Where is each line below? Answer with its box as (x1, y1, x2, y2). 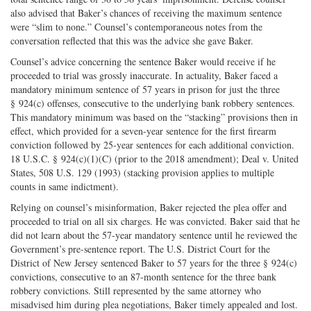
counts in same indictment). (10, 179, 119, 193)
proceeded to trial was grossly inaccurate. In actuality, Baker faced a (10, 68, 278, 82)
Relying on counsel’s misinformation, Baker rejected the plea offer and (10, 200, 287, 214)
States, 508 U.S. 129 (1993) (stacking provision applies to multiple (10, 165, 274, 179)
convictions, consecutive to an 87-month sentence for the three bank (10, 269, 276, 283)
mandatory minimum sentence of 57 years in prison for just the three (10, 82, 280, 96)
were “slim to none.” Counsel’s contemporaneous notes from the (10, 19, 262, 33)
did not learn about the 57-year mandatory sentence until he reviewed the (10, 228, 297, 242)
